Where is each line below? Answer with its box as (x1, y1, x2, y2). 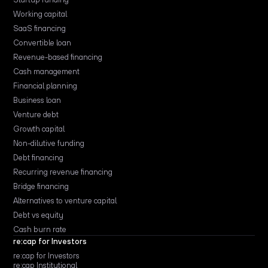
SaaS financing (13, 23, 66, 33)
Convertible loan (13, 38, 72, 47)
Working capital (13, 9, 68, 19)
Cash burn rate (13, 224, 67, 234)
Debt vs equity (13, 210, 64, 220)
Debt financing (13, 153, 64, 162)
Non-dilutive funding (13, 138, 85, 148)
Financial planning (13, 81, 78, 90)
